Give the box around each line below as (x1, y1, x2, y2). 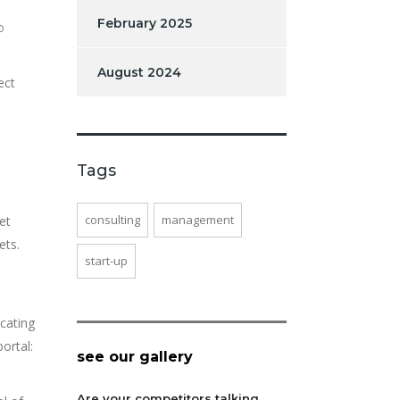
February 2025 (97, 14, 192, 31)
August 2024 (97, 63, 181, 80)
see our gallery (77, 347, 193, 365)
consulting (85, 211, 140, 228)
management (162, 211, 234, 228)
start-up (85, 252, 128, 269)
